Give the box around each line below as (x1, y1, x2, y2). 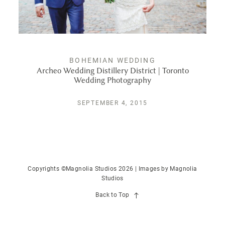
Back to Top (95, 191, 130, 198)
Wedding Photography (74, 75, 151, 85)
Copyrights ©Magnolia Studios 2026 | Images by (28, 165, 170, 172)
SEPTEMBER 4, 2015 (77, 99, 148, 106)
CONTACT (95, 31, 130, 39)
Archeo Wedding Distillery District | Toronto (36, 65, 189, 75)
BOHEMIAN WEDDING (69, 56, 156, 64)
